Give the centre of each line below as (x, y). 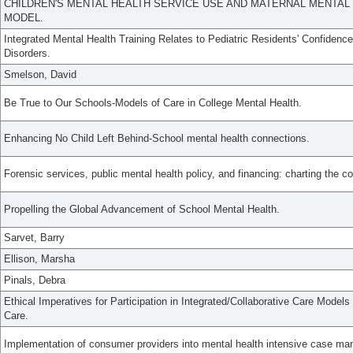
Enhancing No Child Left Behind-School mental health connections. (157, 139)
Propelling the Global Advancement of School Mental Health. (142, 210)
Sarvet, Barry (34, 238)
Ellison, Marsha (39, 259)
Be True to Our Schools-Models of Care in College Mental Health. (153, 103)
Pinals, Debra (35, 281)
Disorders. (27, 54)
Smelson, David (40, 75)
